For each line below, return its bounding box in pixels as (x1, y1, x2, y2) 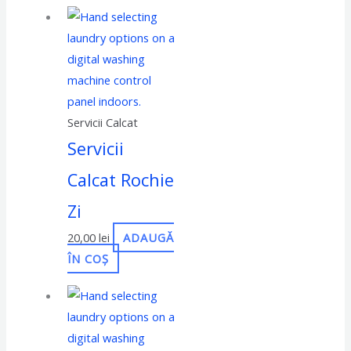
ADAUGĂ (123, 230, 175, 246)
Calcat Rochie (67, 168, 175, 192)
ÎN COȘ (67, 251, 110, 267)
